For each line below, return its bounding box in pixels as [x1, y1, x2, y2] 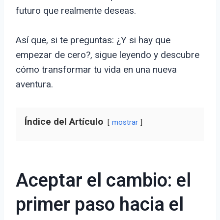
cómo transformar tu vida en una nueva [16, 64, 177, 76]
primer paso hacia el [16, 191, 184, 219]
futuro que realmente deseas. [16, 5, 136, 17]
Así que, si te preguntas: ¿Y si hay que [16, 34, 170, 46]
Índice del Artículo [25, 116, 103, 128]
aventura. [16, 79, 53, 90]
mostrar [112, 118, 138, 127]
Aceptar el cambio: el [16, 167, 191, 195]
